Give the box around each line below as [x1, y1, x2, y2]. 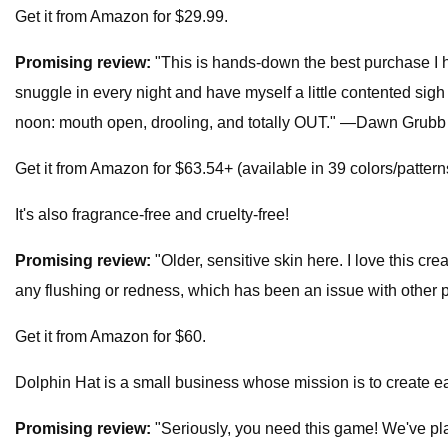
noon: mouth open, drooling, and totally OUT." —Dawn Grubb [15, 114, 446, 132]
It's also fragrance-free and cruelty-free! [15, 206, 289, 224]
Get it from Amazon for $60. [15, 328, 206, 346]
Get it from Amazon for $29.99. [15, 8, 228, 26]
